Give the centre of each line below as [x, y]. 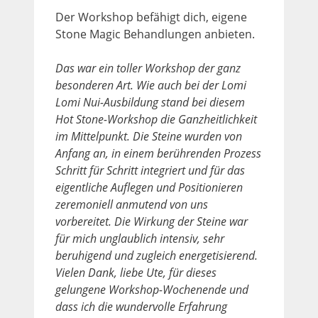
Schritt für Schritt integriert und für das [150, 170]
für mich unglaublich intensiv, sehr [140, 238]
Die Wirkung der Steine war [181, 221]
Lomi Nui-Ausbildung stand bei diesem [150, 102]
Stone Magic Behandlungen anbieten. [155, 34]
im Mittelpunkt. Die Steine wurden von [149, 136]
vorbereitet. [85, 221]
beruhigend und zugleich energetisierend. [157, 255]
